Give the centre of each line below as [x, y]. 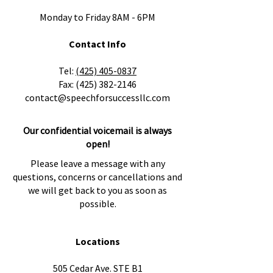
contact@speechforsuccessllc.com [97, 97]
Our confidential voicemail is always [97, 130]
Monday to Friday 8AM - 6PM [97, 17]
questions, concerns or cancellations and [97, 177]
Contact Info [97, 44]
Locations [97, 241]
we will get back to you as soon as [97, 190]
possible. [97, 204]
